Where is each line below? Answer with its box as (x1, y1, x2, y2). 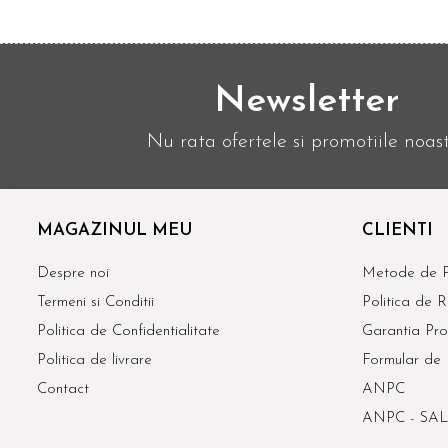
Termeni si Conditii (37, 294, 154, 310)
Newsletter (214, 83, 401, 120)
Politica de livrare (37, 352, 152, 368)
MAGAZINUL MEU (37, 221, 192, 239)
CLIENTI (362, 221, 433, 239)
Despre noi (37, 265, 109, 281)
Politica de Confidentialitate (37, 323, 220, 339)
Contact (37, 381, 89, 397)
